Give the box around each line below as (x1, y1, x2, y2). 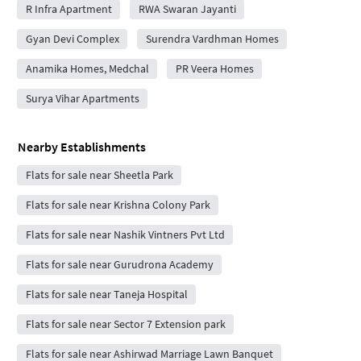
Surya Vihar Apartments (25, 91, 139, 106)
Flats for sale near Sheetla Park (25, 168, 173, 183)
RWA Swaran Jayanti (138, 2, 236, 17)
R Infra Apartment (25, 2, 112, 17)
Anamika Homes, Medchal (25, 61, 149, 77)
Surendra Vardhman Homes (145, 31, 279, 47)
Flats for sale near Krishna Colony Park (25, 197, 210, 213)
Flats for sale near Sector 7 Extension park (25, 317, 226, 332)
